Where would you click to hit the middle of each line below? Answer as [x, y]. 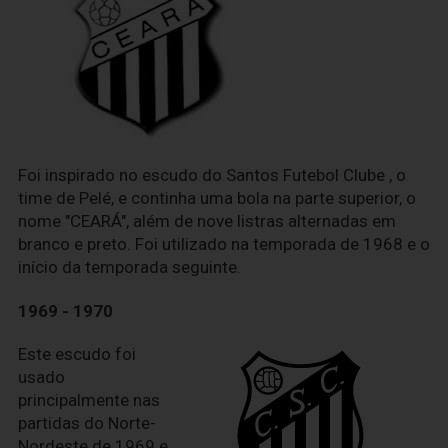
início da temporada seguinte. [129, 267]
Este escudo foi [77, 353]
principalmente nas [89, 399]
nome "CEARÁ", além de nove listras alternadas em [207, 221]
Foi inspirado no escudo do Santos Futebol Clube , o [212, 175]
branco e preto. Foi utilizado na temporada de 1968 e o [224, 244]
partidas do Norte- [87, 422]
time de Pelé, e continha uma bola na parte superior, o [217, 198]
